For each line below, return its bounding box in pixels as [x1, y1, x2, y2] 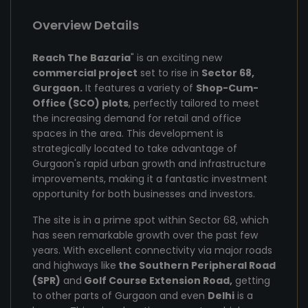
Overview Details [32, 16, 139, 34]
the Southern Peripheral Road [116, 258, 276, 272]
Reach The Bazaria [32, 51, 131, 65]
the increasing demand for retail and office [32, 111, 241, 125]
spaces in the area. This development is [32, 126, 223, 140]
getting [232, 274, 270, 287]
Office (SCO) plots [32, 96, 129, 110]
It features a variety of [82, 81, 196, 95]
